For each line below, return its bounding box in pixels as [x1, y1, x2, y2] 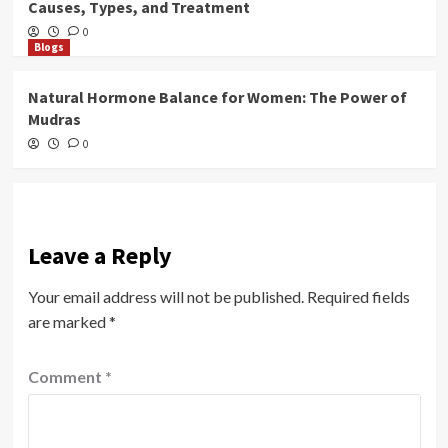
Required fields [306, 286, 410, 306]
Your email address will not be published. [27, 286, 304, 306]
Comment [27, 366, 105, 386]
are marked [27, 311, 109, 331]
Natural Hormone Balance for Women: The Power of [27, 86, 407, 107]
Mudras [27, 108, 81, 129]
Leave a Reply [27, 239, 172, 271]
